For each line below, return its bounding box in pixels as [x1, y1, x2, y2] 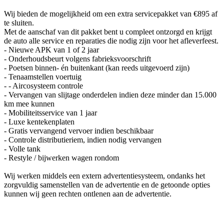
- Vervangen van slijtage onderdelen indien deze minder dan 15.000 [4, 90, 216, 99]
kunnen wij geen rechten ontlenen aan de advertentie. [4, 189, 171, 198]
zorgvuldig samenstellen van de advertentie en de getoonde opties [4, 180, 210, 189]
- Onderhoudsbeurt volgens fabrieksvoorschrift [4, 54, 151, 63]
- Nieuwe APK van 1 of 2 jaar [4, 45, 99, 54]
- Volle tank [4, 144, 40, 153]
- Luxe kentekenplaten [4, 117, 74, 126]
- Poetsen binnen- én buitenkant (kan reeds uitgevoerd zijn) [4, 63, 189, 72]
